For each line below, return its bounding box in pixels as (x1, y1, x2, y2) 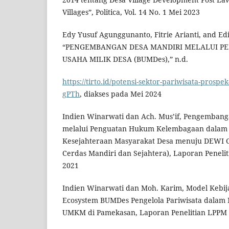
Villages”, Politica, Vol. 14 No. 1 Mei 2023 (62, 7, 200, 17)
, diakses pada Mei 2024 (80, 89, 162, 99)
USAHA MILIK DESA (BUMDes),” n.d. (62, 54, 188, 64)
